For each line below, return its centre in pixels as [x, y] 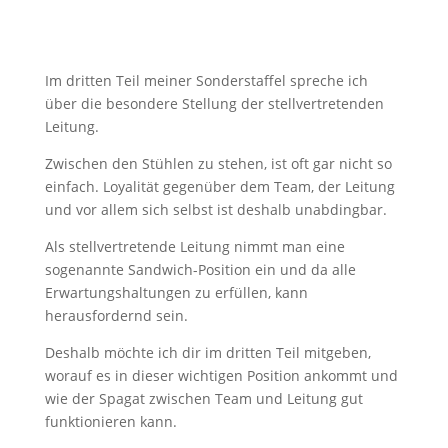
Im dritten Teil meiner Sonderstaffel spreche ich [206, 80]
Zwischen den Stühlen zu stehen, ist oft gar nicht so [218, 163]
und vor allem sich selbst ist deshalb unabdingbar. [215, 209]
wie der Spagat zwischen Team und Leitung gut [203, 398]
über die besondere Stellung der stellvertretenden [214, 103]
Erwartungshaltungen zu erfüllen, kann [176, 292]
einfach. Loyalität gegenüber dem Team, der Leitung [219, 186]
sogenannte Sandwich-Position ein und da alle [200, 269]
